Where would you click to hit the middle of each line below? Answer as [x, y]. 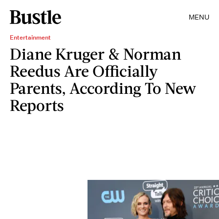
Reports [37, 105]
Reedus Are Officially [84, 71]
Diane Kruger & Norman [96, 54]
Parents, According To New [103, 88]
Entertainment [30, 37]
